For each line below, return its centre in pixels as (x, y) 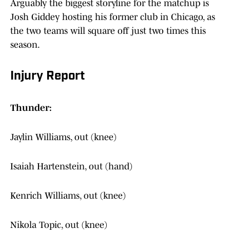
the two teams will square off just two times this (108, 31)
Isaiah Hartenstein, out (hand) (71, 167)
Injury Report (47, 77)
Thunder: (31, 108)
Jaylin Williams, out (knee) (63, 137)
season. (25, 45)
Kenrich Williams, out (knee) (68, 196)
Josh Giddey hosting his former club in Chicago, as (113, 17)
